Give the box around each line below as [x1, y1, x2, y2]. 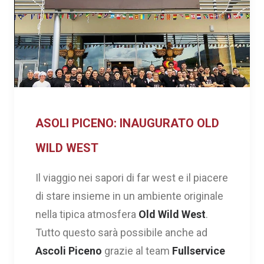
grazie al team [102, 244, 172, 257]
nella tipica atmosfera [35, 207, 138, 220]
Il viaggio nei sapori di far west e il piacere [35, 171, 228, 184]
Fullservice [172, 244, 225, 257]
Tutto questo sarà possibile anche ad [35, 226, 207, 239]
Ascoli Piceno [35, 244, 102, 257]
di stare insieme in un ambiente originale [35, 189, 223, 202]
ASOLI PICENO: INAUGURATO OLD [35, 115, 219, 130]
